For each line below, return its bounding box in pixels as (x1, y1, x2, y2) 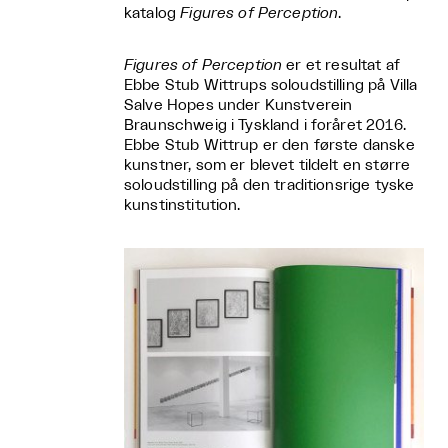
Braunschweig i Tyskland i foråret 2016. (124, 118, 406, 134)
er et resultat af (282, 58, 400, 74)
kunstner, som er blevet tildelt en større (124, 158, 411, 174)
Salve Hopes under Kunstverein (124, 98, 353, 114)
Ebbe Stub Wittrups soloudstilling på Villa (124, 78, 418, 94)
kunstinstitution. (124, 198, 241, 214)
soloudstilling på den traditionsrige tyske (124, 178, 415, 194)
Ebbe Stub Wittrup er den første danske (124, 138, 415, 154)
